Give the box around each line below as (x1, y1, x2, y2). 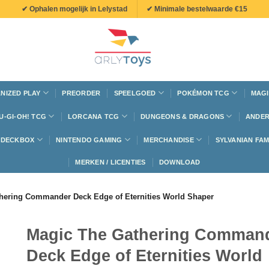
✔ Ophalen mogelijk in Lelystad (21, 4, 127, 13)
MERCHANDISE (144, 136, 194, 144)
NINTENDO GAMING (56, 136, 122, 144)
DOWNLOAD (159, 159, 201, 166)
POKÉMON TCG (177, 89, 229, 97)
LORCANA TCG (67, 112, 119, 120)
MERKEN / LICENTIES (75, 159, 146, 166)
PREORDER (62, 89, 101, 97)
